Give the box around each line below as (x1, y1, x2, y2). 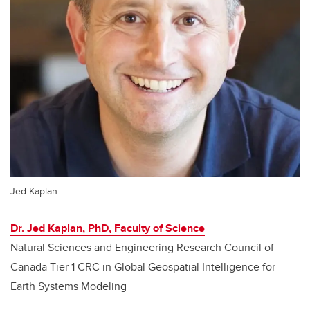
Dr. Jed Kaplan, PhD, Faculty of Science (10, 220, 205, 237)
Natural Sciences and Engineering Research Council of (10, 239, 274, 256)
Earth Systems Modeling (10, 278, 127, 295)
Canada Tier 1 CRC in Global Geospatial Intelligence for (10, 259, 275, 275)
